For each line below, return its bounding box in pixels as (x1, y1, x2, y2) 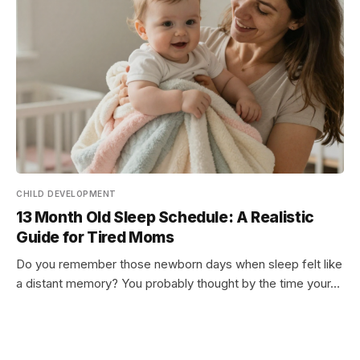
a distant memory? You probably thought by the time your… (16, 276, 340, 291)
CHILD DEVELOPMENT (16, 189, 117, 198)
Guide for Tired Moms (16, 228, 174, 247)
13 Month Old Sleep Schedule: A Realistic (16, 208, 314, 227)
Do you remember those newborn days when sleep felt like (16, 256, 342, 272)
